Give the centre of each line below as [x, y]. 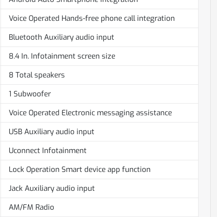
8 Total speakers [37, 75]
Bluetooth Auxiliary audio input [61, 38]
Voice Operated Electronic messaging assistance [90, 113]
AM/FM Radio [31, 208]
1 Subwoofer [30, 94]
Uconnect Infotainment [47, 151]
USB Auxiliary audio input [51, 132]
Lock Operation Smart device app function [79, 170]
